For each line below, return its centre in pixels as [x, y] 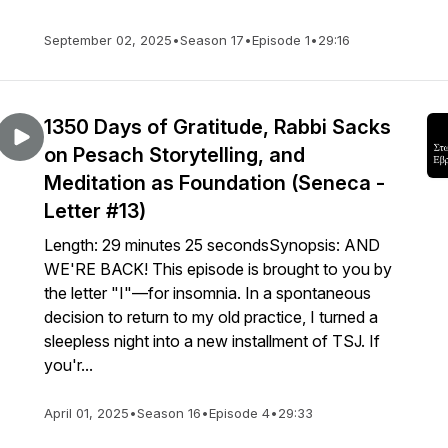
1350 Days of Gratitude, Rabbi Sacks [217, 127]
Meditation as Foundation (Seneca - [214, 183]
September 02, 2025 [108, 40]
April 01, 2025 [86, 413]
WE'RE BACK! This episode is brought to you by [218, 269]
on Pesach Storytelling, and [174, 155]
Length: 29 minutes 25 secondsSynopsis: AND [212, 245]
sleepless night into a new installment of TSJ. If [212, 341]
